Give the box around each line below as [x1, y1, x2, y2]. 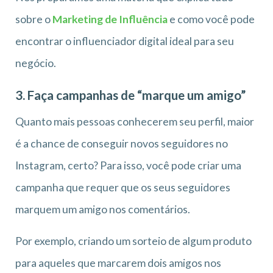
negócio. [15, 56, 56, 69]
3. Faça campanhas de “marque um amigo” [15, 87, 246, 102]
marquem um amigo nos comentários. [15, 202, 190, 216]
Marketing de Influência [52, 12, 168, 26]
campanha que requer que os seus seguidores [15, 180, 230, 194]
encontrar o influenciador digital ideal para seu [15, 34, 234, 48]
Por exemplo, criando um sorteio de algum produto [15, 234, 252, 247]
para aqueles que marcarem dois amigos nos [15, 256, 221, 269]
